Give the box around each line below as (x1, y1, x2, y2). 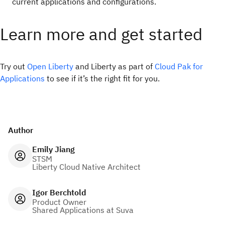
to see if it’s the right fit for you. (45, 73, 160, 83)
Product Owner (32, 197, 86, 207)
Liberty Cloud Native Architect (32, 162, 141, 172)
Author (8, 125, 33, 135)
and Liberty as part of (73, 61, 155, 71)
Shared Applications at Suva (32, 205, 134, 215)
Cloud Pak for (155, 61, 203, 71)
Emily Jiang (32, 144, 75, 154)
